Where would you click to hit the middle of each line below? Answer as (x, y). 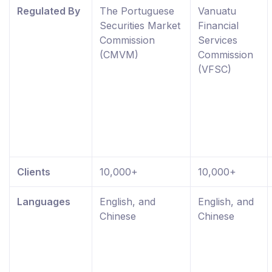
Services (218, 40)
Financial (218, 26)
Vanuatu (217, 11)
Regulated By (49, 11)
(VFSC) (215, 70)
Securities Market (140, 26)
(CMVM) (119, 55)
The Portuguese (137, 11)
